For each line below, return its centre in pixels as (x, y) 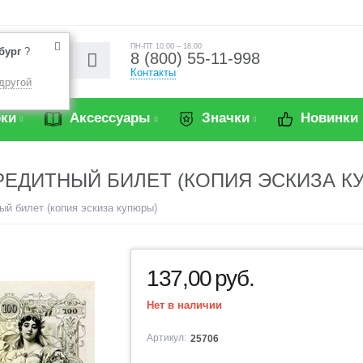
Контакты (154, 73)
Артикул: (167, 338)
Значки (224, 118)
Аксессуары (108, 118)
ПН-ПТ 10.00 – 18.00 (167, 46)
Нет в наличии (185, 305)
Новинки (327, 118)
